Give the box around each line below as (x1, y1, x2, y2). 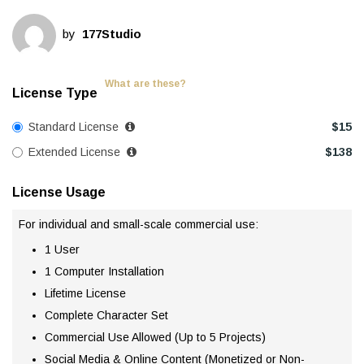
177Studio (82, 27, 141, 41)
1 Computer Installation (45, 265, 164, 279)
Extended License (28, 145, 123, 159)
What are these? (105, 78, 186, 90)
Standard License (28, 120, 122, 134)
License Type (12, 86, 97, 101)
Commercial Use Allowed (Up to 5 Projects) (45, 331, 266, 344)
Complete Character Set (45, 309, 168, 323)
